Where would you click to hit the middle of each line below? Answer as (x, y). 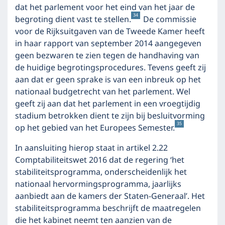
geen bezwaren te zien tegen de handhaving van (107, 56)
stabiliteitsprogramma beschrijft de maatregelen (108, 208)
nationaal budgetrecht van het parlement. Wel (103, 92)
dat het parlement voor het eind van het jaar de (105, 8)
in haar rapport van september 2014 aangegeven (108, 44)
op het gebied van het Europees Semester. (95, 128)
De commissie (169, 20)
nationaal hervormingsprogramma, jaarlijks (98, 184)
